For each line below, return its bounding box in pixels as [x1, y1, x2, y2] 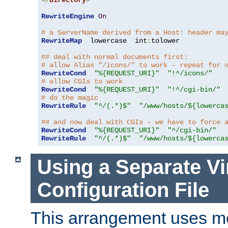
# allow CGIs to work [41, 77, 123, 86]
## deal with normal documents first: [41, 53, 188, 62]
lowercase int [82, 37, 147, 45]
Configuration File [37, 178, 209, 201]
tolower [151, 37, 180, 45]
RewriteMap [41, 37, 82, 45]
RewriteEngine [41, 12, 94, 21]
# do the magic [41, 94, 98, 102]
